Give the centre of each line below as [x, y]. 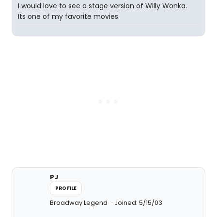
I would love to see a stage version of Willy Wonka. [102, 6]
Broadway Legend [79, 203]
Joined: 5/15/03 [138, 203]
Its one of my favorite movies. [69, 16]
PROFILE [66, 188]
